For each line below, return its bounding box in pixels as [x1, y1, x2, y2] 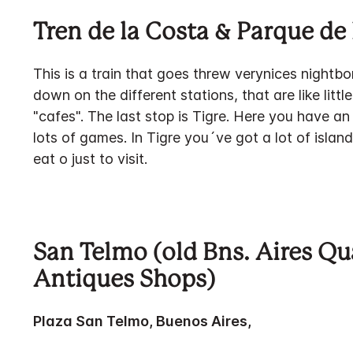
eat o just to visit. [33, 150, 147, 167]
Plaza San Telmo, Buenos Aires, [33, 313, 251, 329]
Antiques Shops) [33, 269, 215, 292]
